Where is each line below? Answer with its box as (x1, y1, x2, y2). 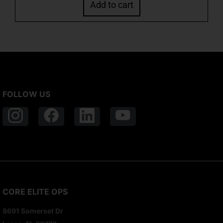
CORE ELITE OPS (2, 187, 68, 197)
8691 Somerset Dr (2, 207, 63, 216)
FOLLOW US (2, 89, 50, 100)
